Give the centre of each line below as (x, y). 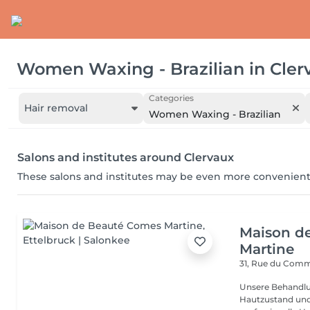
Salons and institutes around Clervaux (126, 157)
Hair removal (56, 108)
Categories (171, 98)
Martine (267, 249)
